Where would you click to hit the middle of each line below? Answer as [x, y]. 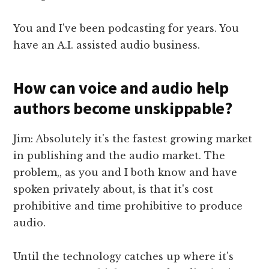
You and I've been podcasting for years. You [126, 29]
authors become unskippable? [123, 108]
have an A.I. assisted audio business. [107, 45]
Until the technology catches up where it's [124, 257]
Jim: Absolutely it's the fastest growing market [133, 139]
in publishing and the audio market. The [119, 156]
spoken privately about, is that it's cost [113, 189]
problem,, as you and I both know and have [125, 173]
